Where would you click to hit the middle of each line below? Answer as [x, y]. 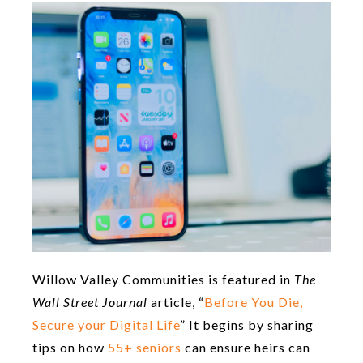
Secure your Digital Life [106, 324]
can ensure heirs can [246, 347]
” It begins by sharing [247, 324]
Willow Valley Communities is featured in [163, 279]
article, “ [176, 301]
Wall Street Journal [90, 301]
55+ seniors [145, 347]
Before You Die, [254, 301]
